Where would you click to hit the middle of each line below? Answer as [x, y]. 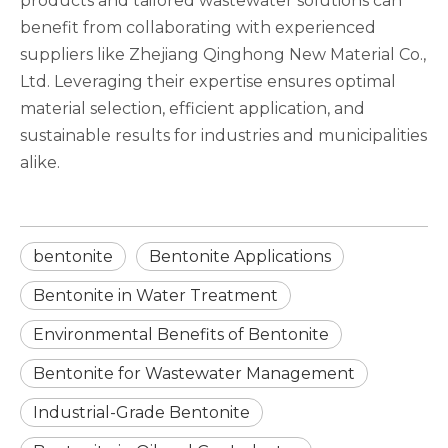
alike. [40, 162]
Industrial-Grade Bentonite [141, 412]
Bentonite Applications [240, 256]
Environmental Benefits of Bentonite [181, 334]
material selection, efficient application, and [192, 108]
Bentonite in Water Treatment [155, 295]
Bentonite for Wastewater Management [194, 373]
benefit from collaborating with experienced [198, 27]
